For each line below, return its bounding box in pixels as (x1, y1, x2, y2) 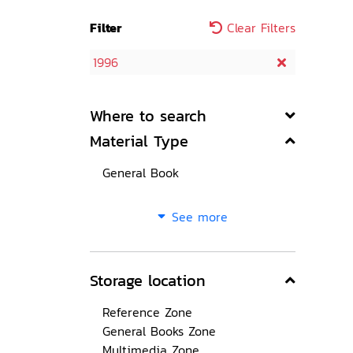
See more (172, 207, 228, 226)
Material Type (90, 129, 188, 153)
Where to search (90, 104, 206, 128)
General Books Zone (102, 321, 216, 340)
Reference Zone (102, 303, 192, 321)
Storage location (90, 269, 206, 292)
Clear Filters (222, 18, 295, 37)
